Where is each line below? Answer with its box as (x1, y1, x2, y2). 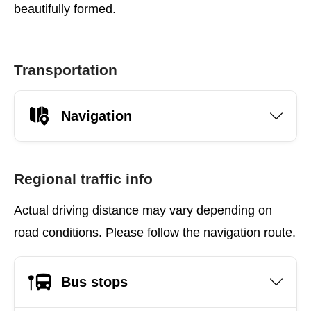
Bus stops (61, 274, 128, 289)
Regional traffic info (14, 171, 153, 187)
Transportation (14, 62, 117, 78)
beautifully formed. (14, 2, 116, 16)
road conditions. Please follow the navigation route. (14, 226, 296, 239)
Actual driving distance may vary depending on (14, 203, 272, 217)
